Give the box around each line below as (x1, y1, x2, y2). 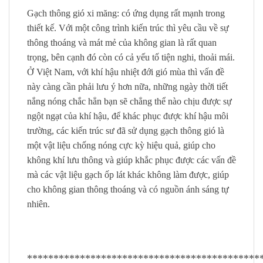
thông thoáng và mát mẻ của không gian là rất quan (27, 37, 217, 48)
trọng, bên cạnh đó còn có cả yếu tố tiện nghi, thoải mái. (27, 52, 235, 62)
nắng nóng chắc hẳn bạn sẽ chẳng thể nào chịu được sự (27, 96, 232, 106)
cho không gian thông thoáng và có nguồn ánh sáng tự (27, 184, 229, 194)
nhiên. (27, 198, 50, 209)
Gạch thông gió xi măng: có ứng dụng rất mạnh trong (27, 8, 225, 18)
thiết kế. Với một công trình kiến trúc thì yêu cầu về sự (27, 22, 229, 33)
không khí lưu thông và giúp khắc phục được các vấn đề (27, 154, 236, 165)
